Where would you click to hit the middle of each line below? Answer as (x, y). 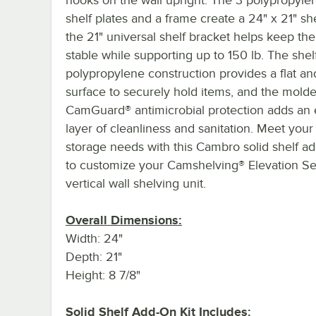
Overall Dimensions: (124, 220)
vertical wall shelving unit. (136, 183)
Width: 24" (94, 238)
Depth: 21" (94, 256)
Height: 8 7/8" (103, 275)
